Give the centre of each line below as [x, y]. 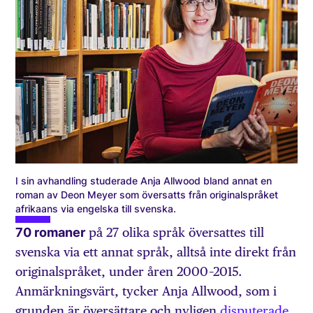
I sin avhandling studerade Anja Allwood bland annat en [144, 181]
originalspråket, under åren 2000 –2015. [129, 272]
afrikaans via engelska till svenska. [96, 209]
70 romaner [51, 233]
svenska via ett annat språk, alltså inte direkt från [156, 252]
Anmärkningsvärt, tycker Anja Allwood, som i [146, 291]
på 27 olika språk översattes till [175, 233]
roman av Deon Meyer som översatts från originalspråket [147, 195]
